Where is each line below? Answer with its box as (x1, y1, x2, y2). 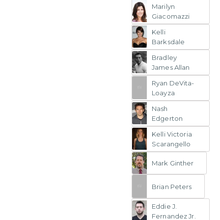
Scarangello (152, 139, 191, 148)
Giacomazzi (152, 12, 190, 20)
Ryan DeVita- (152, 79, 194, 87)
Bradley (152, 53, 177, 61)
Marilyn (152, 2, 175, 10)
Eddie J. (152, 202, 177, 211)
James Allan (152, 63, 190, 71)
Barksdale (152, 37, 185, 46)
